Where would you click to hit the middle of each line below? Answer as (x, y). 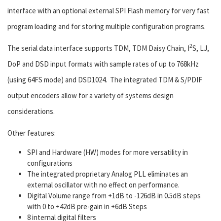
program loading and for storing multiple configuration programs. (107, 27)
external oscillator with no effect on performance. (103, 185)
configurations (50, 163)
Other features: (32, 133)
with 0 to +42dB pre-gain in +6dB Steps (87, 207)
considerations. (31, 111)
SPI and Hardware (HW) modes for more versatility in (108, 152)
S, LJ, (201, 48)
